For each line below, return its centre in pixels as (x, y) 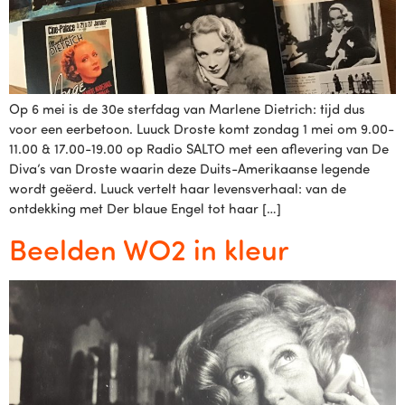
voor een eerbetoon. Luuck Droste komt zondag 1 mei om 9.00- (202, 129)
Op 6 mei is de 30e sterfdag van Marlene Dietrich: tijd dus (187, 109)
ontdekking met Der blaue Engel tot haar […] (145, 208)
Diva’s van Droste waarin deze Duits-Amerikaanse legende (189, 169)
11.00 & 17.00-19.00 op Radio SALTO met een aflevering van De (199, 149)
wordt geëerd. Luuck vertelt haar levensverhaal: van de (178, 188)
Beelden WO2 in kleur (149, 249)
